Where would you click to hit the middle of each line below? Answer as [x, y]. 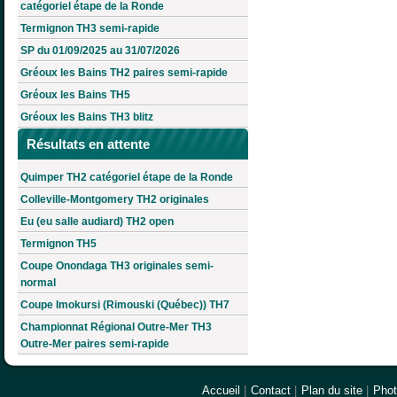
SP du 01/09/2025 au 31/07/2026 [100, 51]
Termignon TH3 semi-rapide [90, 29]
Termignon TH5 [58, 243]
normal [38, 282]
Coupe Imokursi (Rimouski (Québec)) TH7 [125, 304]
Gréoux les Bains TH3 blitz [87, 117]
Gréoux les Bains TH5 [75, 95]
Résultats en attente [88, 144]
